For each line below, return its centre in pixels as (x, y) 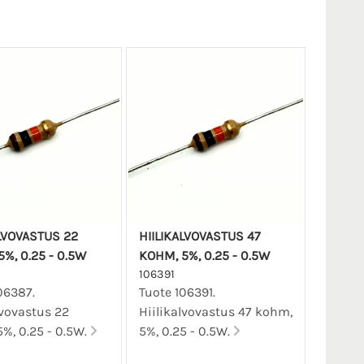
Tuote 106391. (177, 292)
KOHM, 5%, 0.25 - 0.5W (204, 256)
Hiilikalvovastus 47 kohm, (215, 312)
